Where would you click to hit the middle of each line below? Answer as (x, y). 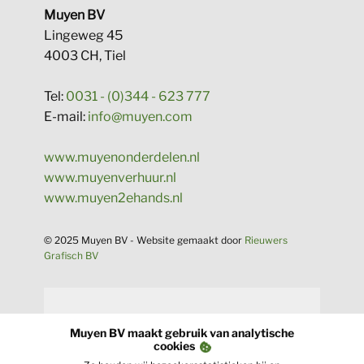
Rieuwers (266, 240)
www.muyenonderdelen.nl (122, 157)
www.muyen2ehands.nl (113, 198)
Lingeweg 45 (83, 35)
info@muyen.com (140, 117)
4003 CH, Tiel (85, 56)
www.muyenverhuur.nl (110, 178)
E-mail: (66, 117)
